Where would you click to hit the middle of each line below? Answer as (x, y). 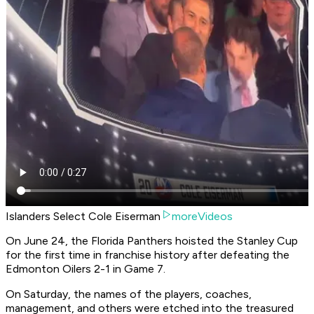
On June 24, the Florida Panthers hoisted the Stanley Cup (152, 241)
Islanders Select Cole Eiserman (83, 217)
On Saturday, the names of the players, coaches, (129, 294)
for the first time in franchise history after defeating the (148, 255)
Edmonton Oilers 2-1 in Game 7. (86, 269)
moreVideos (202, 217)
